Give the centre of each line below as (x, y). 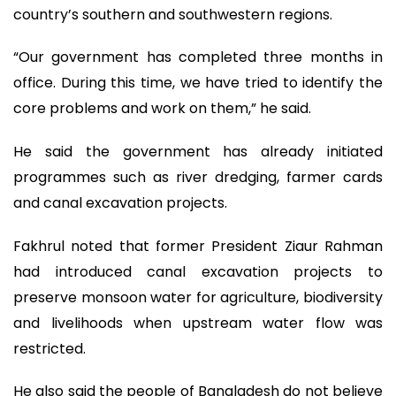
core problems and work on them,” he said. (162, 109)
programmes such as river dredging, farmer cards (198, 177)
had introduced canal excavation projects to (198, 271)
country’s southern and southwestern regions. (173, 14)
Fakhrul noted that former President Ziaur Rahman (198, 246)
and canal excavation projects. (120, 202)
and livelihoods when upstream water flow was (198, 323)
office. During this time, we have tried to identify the (198, 83)
